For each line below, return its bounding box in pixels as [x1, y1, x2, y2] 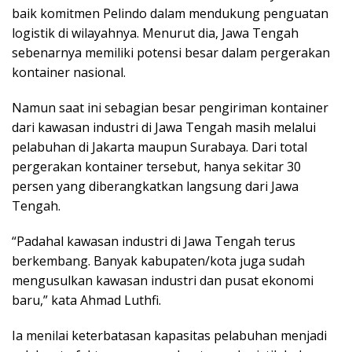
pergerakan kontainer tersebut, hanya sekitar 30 [12, 157, 301, 175]
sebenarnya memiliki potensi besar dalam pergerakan [12, 43, 330, 61]
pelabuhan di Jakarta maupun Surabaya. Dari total [12, 137, 307, 156]
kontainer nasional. [12, 63, 126, 81]
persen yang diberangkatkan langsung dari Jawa [12, 177, 299, 195]
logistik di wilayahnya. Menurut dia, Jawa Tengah [12, 24, 299, 42]
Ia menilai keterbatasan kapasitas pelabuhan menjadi [12, 326, 327, 344]
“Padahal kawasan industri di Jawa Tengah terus [12, 232, 295, 250]
